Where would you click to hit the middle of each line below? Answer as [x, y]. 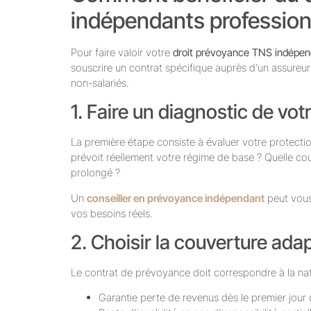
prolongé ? [95, 173]
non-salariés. [100, 83]
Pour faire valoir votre [122, 52]
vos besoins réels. [112, 213]
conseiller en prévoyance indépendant [176, 198]
